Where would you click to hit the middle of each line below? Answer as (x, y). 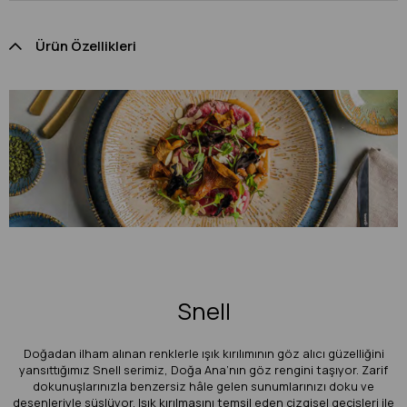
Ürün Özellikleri (86, 46)
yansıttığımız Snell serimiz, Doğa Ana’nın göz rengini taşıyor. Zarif (203, 369)
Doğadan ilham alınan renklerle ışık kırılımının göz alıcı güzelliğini (203, 353)
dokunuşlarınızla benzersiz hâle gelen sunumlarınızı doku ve (203, 386)
